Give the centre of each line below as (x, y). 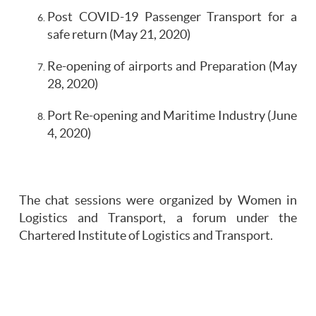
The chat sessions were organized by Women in (158, 201)
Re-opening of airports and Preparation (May (172, 67)
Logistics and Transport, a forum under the (158, 218)
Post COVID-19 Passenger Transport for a (172, 17)
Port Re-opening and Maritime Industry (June (172, 116)
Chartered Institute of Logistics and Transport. (146, 236)
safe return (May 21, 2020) (119, 35)
